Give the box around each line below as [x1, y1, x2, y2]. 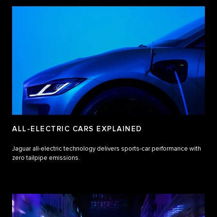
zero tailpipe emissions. [12, 155, 80, 162]
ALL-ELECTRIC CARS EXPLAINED [12, 125, 142, 133]
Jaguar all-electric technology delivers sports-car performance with [12, 146, 201, 153]
